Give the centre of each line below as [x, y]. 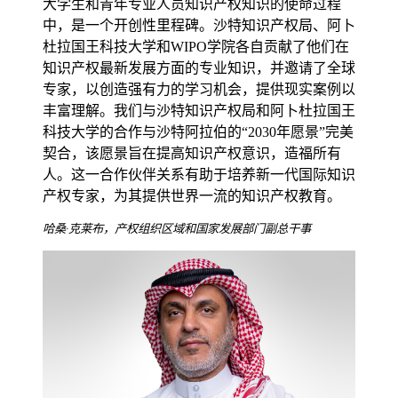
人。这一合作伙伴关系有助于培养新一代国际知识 [199, 175]
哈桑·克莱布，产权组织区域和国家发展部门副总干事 [177, 229]
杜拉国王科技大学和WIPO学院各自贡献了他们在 [196, 47]
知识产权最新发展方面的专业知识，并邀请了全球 [199, 68]
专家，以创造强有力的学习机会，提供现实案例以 [199, 90]
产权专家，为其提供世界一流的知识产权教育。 [192, 196]
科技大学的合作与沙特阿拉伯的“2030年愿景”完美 [198, 132]
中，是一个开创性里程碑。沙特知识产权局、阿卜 [199, 26]
